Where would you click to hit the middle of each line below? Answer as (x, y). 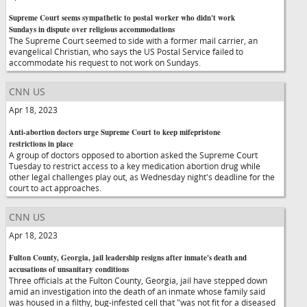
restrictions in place (41, 144)
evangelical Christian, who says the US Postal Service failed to (126, 51)
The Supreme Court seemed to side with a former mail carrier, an (133, 40)
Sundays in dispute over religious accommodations (92, 29)
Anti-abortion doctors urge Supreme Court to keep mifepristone (115, 132)
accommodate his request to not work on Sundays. (105, 62)
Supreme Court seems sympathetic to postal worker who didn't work (122, 18)
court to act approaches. (55, 188)
